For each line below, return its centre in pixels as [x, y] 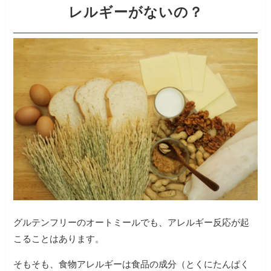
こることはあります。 [59, 239]
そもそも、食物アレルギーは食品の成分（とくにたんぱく [132, 264]
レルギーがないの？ [135, 12]
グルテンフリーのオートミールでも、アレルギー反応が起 [132, 223]
